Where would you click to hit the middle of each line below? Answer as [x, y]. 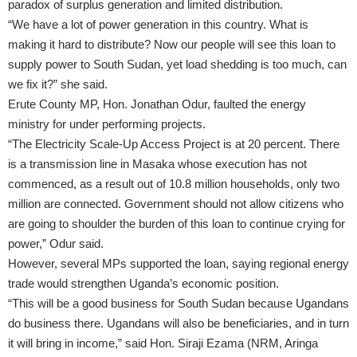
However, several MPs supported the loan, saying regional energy [178, 264]
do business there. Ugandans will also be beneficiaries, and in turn [178, 324]
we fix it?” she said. [58, 84]
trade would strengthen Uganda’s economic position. [143, 284]
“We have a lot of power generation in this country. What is [158, 25]
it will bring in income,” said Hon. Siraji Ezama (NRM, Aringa [163, 343]
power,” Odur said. [56, 244]
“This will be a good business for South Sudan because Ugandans [178, 304]
